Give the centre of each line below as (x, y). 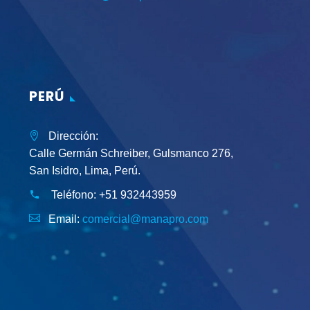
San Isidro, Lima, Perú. (85, 171)
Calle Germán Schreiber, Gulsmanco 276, (131, 154)
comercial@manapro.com (145, 219)
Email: (65, 219)
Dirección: (72, 136)
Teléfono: (74, 195)
